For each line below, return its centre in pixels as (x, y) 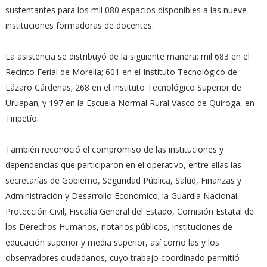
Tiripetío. (22, 118)
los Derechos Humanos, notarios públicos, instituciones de (119, 227)
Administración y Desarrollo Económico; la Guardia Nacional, (122, 196)
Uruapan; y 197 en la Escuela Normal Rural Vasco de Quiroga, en (130, 103)
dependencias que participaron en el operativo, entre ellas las (123, 165)
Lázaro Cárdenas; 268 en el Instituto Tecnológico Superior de (123, 87)
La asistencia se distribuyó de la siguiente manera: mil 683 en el (127, 56)
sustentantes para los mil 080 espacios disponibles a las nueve (126, 10)
